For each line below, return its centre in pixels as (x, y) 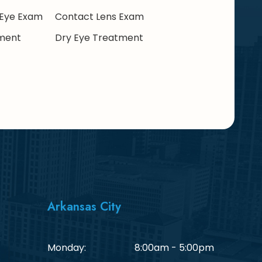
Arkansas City (84, 206)
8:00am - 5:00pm (174, 247)
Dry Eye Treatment (99, 38)
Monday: (67, 247)
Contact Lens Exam (100, 17)
